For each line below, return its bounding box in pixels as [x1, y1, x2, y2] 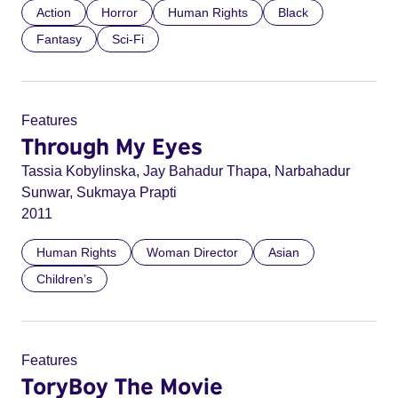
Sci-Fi [112, 32, 144, 46]
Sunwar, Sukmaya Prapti [21, 185, 177, 200]
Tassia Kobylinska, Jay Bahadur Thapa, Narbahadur [21, 163, 350, 179]
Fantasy [36, 32, 82, 46]
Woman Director [147, 245, 238, 259]
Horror [101, 5, 138, 20]
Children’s [36, 272, 92, 286]
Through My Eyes [21, 132, 203, 159]
